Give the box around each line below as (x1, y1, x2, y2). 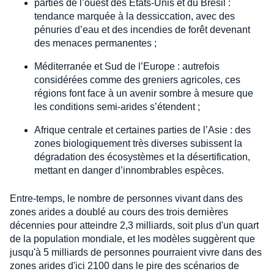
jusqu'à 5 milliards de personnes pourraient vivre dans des (10, 247, 262, 258)
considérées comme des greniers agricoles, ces (34, 75, 240, 86)
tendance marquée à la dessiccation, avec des (34, 11, 235, 22)
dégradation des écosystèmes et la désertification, (34, 152, 250, 163)
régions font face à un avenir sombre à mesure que (34, 88, 253, 99)
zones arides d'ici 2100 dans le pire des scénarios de (10, 261, 239, 272)
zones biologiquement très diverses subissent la (34, 138, 242, 149)
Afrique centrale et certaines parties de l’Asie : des (34, 125, 251, 136)
